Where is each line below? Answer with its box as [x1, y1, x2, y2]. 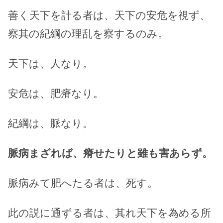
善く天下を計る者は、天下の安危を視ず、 [8, 9, 210, 21]
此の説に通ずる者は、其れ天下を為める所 [8, 207, 211, 219]
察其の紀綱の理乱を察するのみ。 [8, 27, 168, 39]
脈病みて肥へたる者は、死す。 [8, 177, 158, 189]
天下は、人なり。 [8, 57, 93, 69]
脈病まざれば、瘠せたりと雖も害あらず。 [8, 147, 213, 159]
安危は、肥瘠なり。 [8, 87, 104, 99]
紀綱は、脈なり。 [8, 117, 93, 129]
